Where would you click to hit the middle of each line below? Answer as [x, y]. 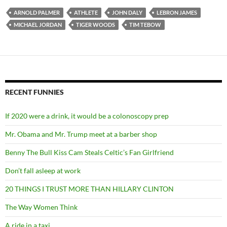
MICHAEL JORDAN [38, 25]
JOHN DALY [127, 12]
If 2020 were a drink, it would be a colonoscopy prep [87, 116]
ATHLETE [86, 12]
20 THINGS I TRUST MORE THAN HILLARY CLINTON [89, 189]
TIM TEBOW [145, 25]
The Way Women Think [41, 207]
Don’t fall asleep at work [43, 171]
